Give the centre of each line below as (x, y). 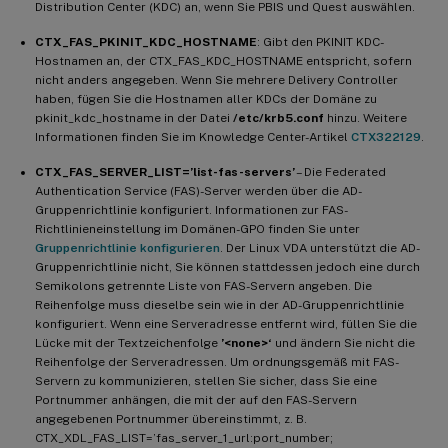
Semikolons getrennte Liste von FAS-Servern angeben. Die (203, 285)
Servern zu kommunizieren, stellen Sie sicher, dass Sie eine (206, 380)
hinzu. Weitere (365, 117)
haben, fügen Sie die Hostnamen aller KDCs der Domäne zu (206, 98)
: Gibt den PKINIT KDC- (320, 41)
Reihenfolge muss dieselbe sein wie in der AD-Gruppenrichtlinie (219, 304)
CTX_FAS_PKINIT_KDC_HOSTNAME (146, 41)
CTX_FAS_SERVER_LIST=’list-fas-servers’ (165, 171)
